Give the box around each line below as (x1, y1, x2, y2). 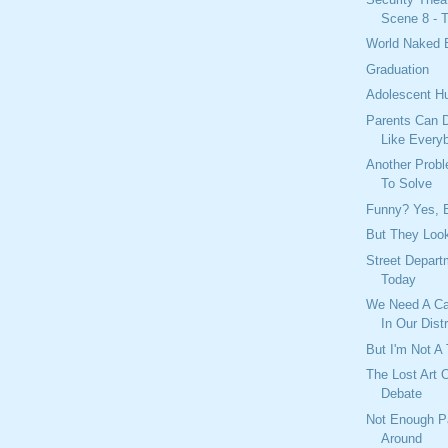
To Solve (381, 176, 433, 192)
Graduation (366, 61, 430, 77)
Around (381, 430, 423, 446)
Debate (381, 386, 423, 402)
